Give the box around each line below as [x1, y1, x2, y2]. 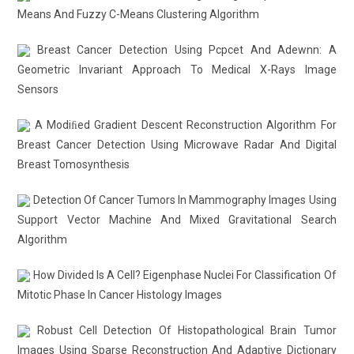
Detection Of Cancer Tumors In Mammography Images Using [30, 194, 337, 206]
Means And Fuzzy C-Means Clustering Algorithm [17, 8, 260, 21]
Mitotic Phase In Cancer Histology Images [17, 288, 223, 301]
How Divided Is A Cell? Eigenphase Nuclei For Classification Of [30, 269, 337, 281]
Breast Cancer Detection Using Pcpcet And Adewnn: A [30, 43, 337, 56]
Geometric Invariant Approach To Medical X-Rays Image [17, 63, 337, 76]
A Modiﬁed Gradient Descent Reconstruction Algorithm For [30, 119, 337, 131]
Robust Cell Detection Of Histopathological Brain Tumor [30, 324, 337, 337]
